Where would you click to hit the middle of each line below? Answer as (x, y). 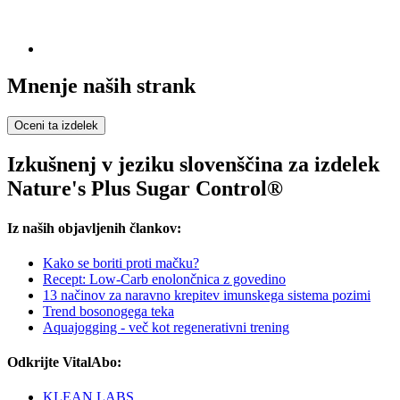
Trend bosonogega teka (108, 311)
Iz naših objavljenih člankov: (94, 228)
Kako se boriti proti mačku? (121, 262)
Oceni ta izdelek (56, 126)
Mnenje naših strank (101, 86)
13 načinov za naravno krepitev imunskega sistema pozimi (207, 295)
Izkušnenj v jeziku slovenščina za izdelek (193, 165)
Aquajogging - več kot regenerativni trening (166, 327)
